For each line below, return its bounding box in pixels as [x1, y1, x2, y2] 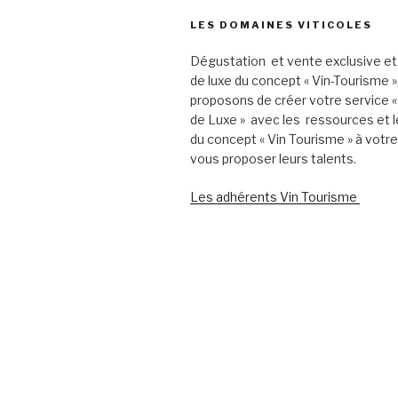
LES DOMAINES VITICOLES [190, 18, 372, 31]
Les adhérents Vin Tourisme [190, 188, 360, 204]
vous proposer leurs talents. [190, 150, 356, 166]
